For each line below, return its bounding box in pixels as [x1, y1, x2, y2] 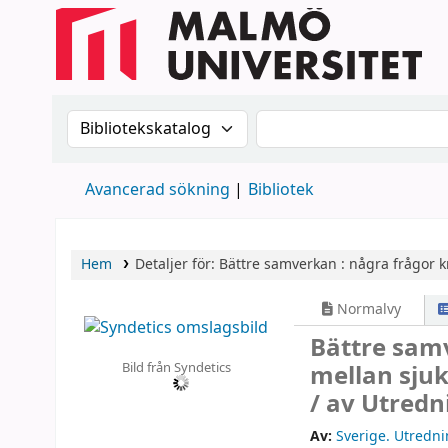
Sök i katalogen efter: [66, 108, 259, 136]
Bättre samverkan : [218, 254, 345, 275]
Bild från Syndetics [121, 357, 231, 377]
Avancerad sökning [85, 178, 230, 202]
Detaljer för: [134, 254, 219, 275]
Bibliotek [248, 178, 314, 202]
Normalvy [333, 299, 402, 320]
